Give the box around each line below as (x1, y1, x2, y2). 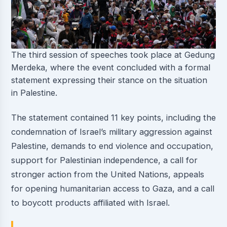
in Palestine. (11, 87, 57, 98)
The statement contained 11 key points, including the (11, 112, 216, 123)
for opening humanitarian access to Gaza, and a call (11, 183, 214, 194)
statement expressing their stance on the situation (11, 74, 207, 85)
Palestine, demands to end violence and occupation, (11, 140, 213, 151)
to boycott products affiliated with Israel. (11, 197, 170, 208)
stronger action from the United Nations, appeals (11, 169, 204, 179)
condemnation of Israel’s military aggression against (11, 126, 212, 137)
